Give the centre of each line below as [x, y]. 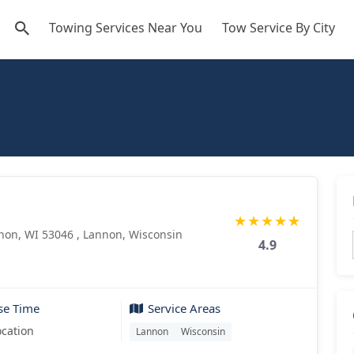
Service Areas [184, 308]
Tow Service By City [279, 28]
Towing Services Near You [126, 28]
